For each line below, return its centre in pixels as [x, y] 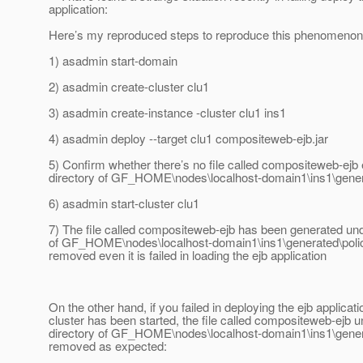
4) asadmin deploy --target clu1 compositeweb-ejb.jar [188, 139]
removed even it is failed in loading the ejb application [188, 255]
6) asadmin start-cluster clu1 [124, 203]
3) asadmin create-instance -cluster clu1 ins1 [167, 113]
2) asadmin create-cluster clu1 [129, 87]
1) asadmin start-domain [113, 61]
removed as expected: [108, 346]
